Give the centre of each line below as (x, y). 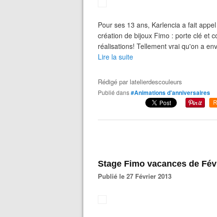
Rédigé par (114, 82)
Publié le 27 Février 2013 (137, 176)
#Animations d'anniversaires (170, 93)
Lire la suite (116, 57)
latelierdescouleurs (156, 82)
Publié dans (116, 92)
